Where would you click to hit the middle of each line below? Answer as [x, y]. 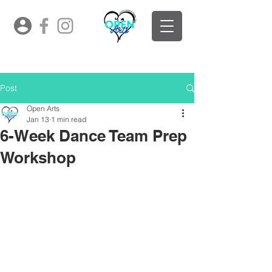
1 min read [69, 119]
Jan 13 [38, 119]
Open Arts [43, 108]
